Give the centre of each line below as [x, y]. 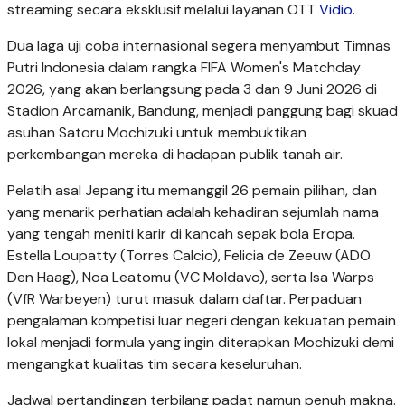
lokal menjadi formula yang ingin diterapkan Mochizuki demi [201, 343]
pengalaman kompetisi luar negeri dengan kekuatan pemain [202, 321]
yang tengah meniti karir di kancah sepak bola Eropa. [181, 234]
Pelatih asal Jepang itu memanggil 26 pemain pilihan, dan [192, 191]
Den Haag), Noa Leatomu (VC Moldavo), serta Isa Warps [191, 278]
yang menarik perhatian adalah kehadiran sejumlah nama [193, 212]
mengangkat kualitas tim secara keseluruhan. [155, 364]
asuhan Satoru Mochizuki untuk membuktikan [157, 133]
